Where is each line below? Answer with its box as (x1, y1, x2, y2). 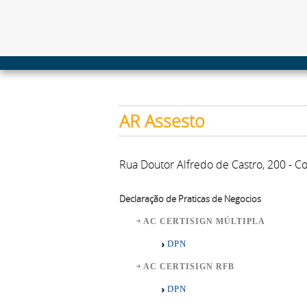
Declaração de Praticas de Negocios (119, 193, 261, 205)
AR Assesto (119, 110, 205, 132)
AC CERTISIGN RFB (143, 262, 234, 271)
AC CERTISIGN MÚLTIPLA (143, 217, 265, 226)
